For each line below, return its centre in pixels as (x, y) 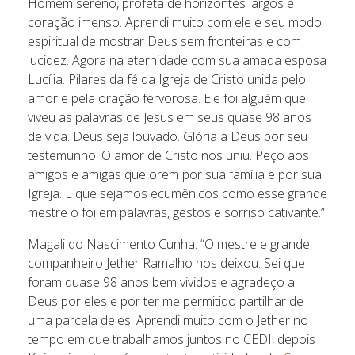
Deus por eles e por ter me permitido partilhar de (166, 302)
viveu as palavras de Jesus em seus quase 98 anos (170, 118)
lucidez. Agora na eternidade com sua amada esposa (177, 61)
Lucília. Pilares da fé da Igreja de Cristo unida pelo (167, 80)
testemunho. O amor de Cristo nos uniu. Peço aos (168, 156)
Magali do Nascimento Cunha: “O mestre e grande (169, 244)
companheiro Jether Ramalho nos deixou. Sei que (166, 263)
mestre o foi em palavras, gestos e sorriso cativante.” (176, 213)
